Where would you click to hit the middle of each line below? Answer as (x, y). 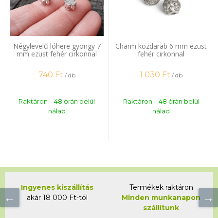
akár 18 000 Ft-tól (57, 197)
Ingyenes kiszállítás (57, 187)
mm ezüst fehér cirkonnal (57, 54)
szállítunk (161, 208)
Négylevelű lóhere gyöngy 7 (57, 46)
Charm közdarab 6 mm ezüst (161, 46)
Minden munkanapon (161, 197)
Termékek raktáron (161, 187)
